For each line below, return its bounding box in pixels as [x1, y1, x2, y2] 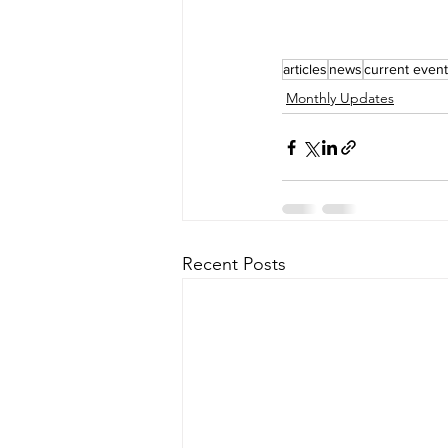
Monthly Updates [286, 89, 394, 108]
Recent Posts [182, 253, 286, 276]
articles [283, 61, 327, 78]
